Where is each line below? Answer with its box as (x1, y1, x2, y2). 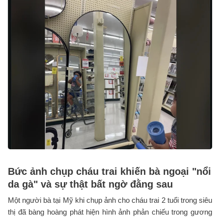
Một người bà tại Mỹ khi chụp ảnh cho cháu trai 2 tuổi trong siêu (8, 195, 212, 204)
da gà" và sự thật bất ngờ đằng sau (8, 178, 173, 190)
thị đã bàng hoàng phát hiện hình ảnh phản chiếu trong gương (8, 207, 212, 216)
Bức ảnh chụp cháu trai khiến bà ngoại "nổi (8, 165, 211, 177)
